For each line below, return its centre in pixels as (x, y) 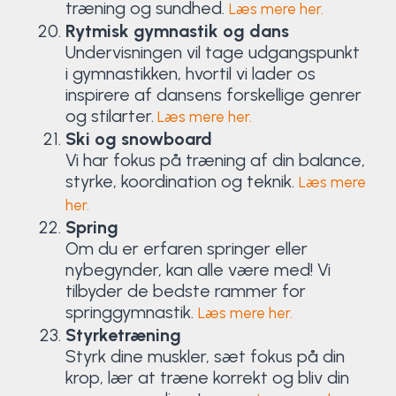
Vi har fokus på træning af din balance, (215, 160)
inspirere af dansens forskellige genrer (213, 94)
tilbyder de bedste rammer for (185, 290)
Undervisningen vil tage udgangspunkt (212, 52)
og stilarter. (109, 115)
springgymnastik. (131, 312)
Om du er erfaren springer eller (186, 248)
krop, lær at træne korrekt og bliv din (207, 377)
